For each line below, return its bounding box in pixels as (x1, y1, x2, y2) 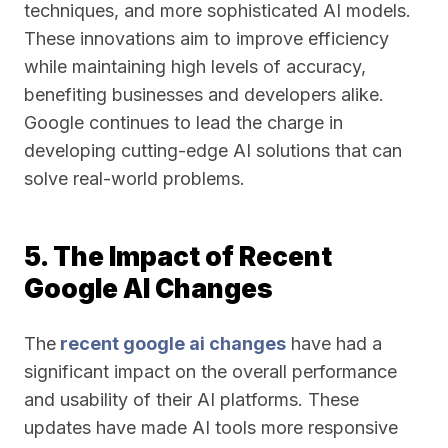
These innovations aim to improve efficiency (24, 28, 389, 49)
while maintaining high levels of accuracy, (24, 56, 366, 77)
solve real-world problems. (24, 168, 245, 189)
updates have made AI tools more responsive (24, 417, 398, 438)
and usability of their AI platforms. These (24, 389, 359, 410)
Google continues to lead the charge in (24, 112, 343, 133)
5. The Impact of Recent (24, 241, 332, 272)
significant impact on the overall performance (24, 361, 397, 382)
